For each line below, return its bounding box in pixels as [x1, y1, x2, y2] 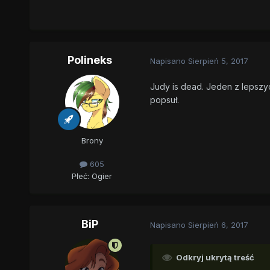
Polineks [67, 54, 112, 67]
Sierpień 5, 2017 [187, 55, 248, 66]
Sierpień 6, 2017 [187, 219, 248, 230]
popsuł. [149, 95, 179, 105]
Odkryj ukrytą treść [175, 253, 254, 263]
